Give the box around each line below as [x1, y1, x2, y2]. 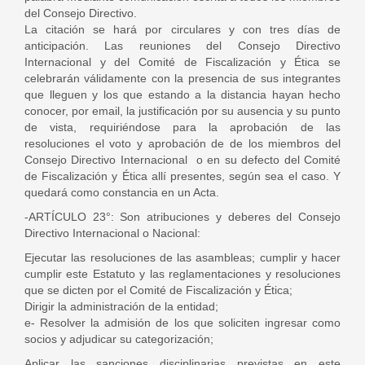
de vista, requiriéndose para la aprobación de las [24, 121, 341, 134]
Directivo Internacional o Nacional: [24, 226, 200, 240]
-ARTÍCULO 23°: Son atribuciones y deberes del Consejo [24, 210, 341, 223]
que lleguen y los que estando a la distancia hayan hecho [24, 88, 341, 101]
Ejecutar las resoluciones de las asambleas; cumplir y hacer [24, 251, 341, 264]
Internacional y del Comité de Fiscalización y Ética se [24, 55, 341, 68]
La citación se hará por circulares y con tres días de [24, 23, 341, 36]
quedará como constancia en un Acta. [24, 186, 219, 199]
